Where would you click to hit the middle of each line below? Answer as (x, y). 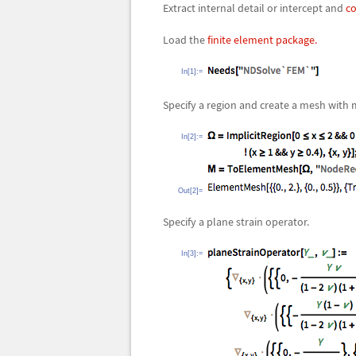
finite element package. (262, 40)
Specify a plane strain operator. (236, 222)
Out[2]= (190, 191)
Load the (185, 40)
